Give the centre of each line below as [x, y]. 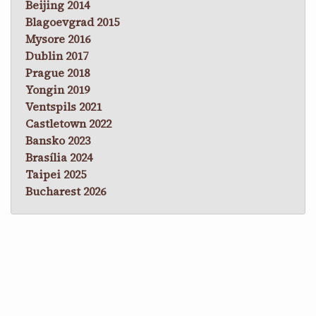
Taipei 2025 [56, 174]
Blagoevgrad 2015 [72, 22]
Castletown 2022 [68, 123]
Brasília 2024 [59, 157]
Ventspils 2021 [63, 106]
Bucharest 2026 [66, 191]
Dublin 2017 [57, 55]
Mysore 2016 [58, 38]
